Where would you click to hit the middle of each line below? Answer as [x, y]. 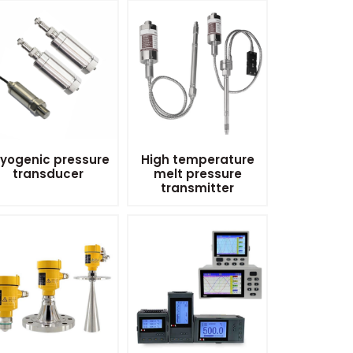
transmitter [198, 188]
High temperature [197, 160]
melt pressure [197, 174]
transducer [48, 174]
